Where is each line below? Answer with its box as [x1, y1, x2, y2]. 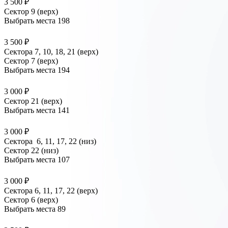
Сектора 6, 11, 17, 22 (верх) [4, 186, 98, 195]
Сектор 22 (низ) [4, 146, 59, 155]
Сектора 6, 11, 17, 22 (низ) [4, 137, 96, 146]
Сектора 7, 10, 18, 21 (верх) [4, 47, 98, 56]
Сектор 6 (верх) [4, 195, 58, 205]
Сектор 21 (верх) [4, 97, 62, 106]
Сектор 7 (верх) [4, 56, 58, 66]
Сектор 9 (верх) [4, 7, 58, 16]
